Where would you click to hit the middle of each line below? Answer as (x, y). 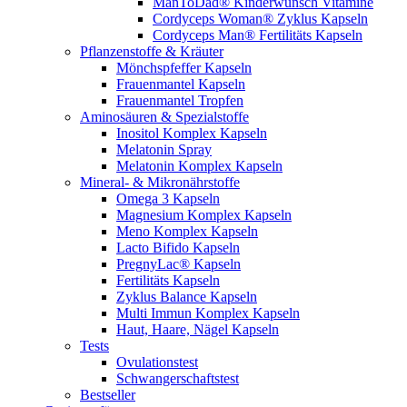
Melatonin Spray (164, 149)
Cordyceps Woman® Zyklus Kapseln (260, 18)
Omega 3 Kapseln (168, 198)
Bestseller (108, 394)
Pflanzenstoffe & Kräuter (152, 51)
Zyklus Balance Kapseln (187, 296)
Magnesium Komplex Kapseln (204, 214)
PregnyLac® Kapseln (179, 263)
